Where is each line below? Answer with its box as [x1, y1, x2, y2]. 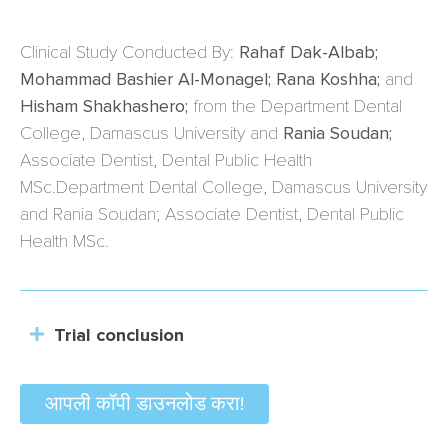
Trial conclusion [54, 324, 184, 347]
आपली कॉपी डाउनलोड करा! [45, 392, 244, 417]
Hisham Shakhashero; [20, 95, 188, 118]
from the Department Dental [188, 95, 402, 118]
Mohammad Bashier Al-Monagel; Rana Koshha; [20, 68, 380, 91]
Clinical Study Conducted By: [20, 41, 239, 64]
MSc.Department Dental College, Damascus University [20, 176, 427, 199]
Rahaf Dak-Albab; [239, 41, 378, 64]
